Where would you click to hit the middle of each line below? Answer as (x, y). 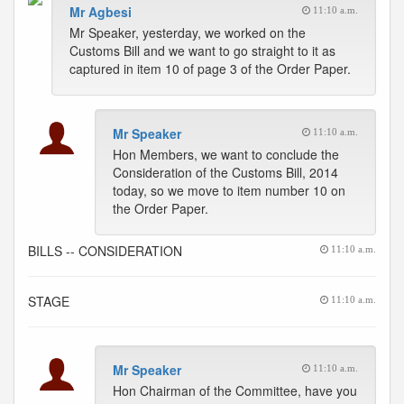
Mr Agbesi (101, 12)
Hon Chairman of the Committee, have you (235, 390)
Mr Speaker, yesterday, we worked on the (188, 32)
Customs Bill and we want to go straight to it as (202, 50)
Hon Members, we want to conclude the (226, 154)
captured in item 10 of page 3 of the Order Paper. (210, 69)
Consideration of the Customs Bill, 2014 (225, 172)
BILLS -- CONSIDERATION (105, 251)
